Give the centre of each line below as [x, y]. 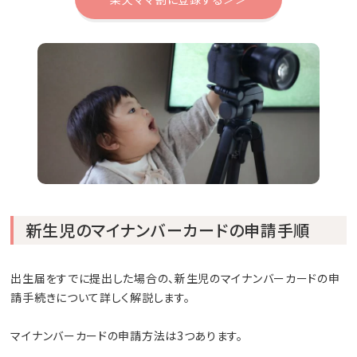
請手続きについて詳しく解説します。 [100, 298]
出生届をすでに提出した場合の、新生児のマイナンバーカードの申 [175, 279]
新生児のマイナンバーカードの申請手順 [168, 230]
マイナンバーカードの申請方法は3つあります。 [127, 336]
